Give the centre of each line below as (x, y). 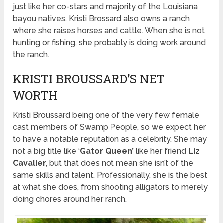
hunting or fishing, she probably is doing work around (110, 42)
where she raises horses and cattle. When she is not (109, 30)
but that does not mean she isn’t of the (120, 163)
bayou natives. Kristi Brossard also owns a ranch (102, 18)
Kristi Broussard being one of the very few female (106, 115)
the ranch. (31, 54)
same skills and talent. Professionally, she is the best (110, 175)
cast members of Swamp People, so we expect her (110, 127)
